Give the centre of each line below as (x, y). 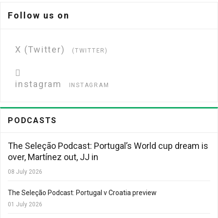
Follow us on (39, 15)
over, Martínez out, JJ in (53, 157)
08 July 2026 (25, 172)
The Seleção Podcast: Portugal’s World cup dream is (108, 146)
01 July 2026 (25, 204)
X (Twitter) (40, 49)
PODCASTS (32, 120)
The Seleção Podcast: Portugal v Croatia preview (82, 193)
